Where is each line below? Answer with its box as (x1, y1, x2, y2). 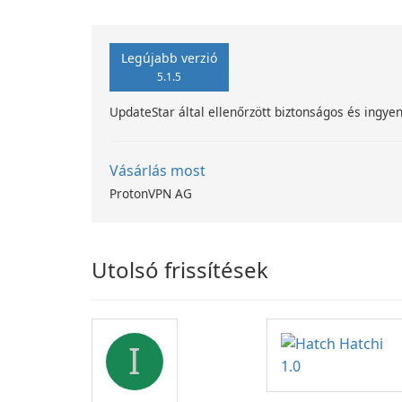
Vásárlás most (109, 161, 205, 180)
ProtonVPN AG (109, 185, 192, 202)
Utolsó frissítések (92, 255, 268, 284)
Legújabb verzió (121, 49, 217, 66)
